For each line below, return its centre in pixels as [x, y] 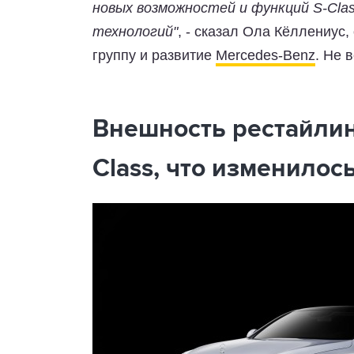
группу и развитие [154, 56]
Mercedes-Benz [265, 56]
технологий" [135, 32]
